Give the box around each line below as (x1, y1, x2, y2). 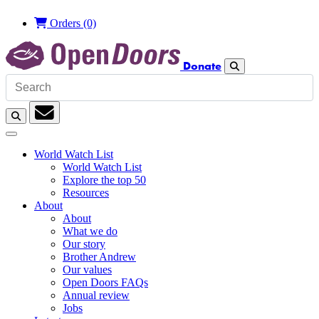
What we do (63, 225, 117, 237)
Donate (183, 58, 221, 73)
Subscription (43, 121, 98, 132)
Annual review (63, 289, 130, 301)
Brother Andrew (63, 251, 136, 263)
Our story (63, 238, 105, 250)
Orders (47, 17, 83, 29)
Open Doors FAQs (63, 276, 148, 288)
